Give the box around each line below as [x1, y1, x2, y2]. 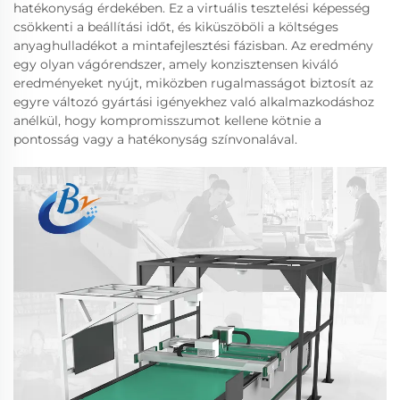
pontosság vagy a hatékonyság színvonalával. [13, 130, 297, 147]
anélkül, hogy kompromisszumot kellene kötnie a [13, 112, 321, 129]
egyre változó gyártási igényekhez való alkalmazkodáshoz [13, 93, 374, 110]
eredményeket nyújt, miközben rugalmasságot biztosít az [13, 74, 373, 91]
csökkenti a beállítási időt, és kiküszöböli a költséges [13, 18, 338, 35]
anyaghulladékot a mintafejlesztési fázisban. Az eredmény [13, 37, 373, 54]
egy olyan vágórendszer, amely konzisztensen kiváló [13, 55, 338, 72]
